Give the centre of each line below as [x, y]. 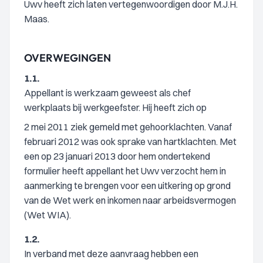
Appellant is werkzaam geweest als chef [107, 93]
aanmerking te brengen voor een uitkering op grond [127, 186]
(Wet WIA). [48, 215]
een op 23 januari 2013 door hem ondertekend [117, 156]
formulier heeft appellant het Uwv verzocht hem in [125, 171]
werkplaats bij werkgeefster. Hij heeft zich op [115, 107]
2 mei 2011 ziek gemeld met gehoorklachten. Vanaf [128, 127]
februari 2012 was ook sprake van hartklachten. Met [130, 141]
